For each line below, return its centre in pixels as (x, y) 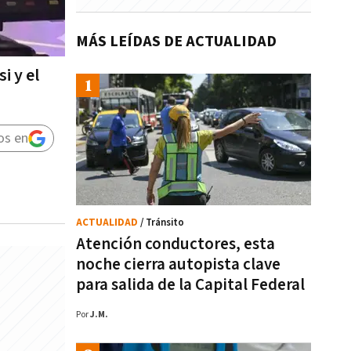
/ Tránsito (162, 223)
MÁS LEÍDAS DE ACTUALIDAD (176, 42)
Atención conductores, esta (175, 244)
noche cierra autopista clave (178, 264)
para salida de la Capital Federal (190, 285)
